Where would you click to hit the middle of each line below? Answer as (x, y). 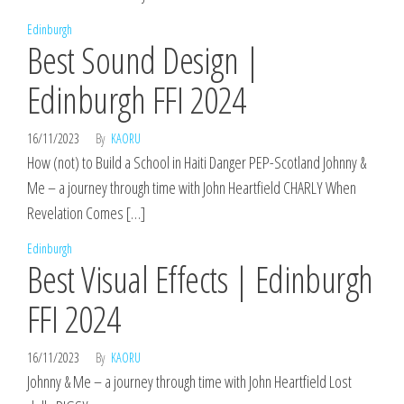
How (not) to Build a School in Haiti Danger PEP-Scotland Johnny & (197, 162)
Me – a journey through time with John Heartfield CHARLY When (192, 188)
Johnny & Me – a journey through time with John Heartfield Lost (189, 381)
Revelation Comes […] (86, 213)
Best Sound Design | (143, 60)
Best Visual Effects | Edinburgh (200, 279)
